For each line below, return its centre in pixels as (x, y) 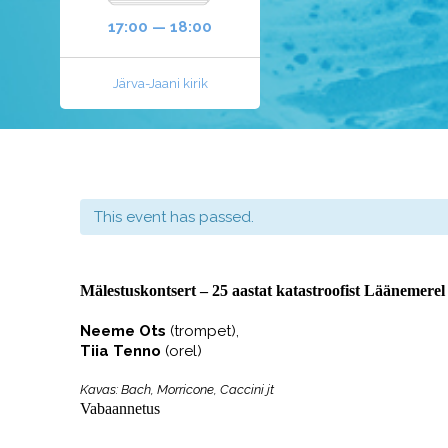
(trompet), (204, 331)
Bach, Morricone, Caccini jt (197, 389)
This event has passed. (174, 217)
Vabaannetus (120, 408)
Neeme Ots (125, 331)
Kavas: (100, 389)
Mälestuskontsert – (146, 290)
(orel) (183, 351)
